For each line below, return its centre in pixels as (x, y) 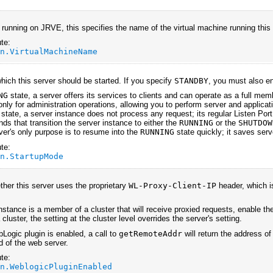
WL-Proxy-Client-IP (173, 185)
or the (226, 123)
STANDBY (192, 80)
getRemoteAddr (151, 233)
